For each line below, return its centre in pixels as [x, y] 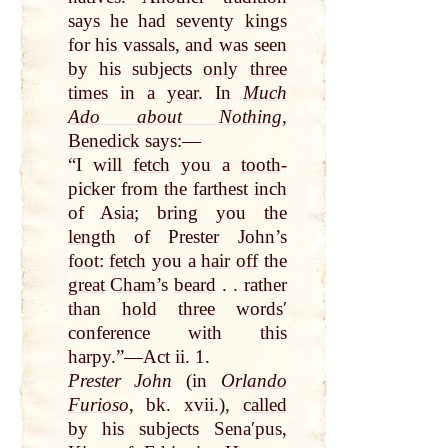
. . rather [251, 285]
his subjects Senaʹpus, [187, 429]
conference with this [177, 333]
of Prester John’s [201, 237]
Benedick [103, 141]
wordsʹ [250, 309]
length [91, 237]
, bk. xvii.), [185, 405]
